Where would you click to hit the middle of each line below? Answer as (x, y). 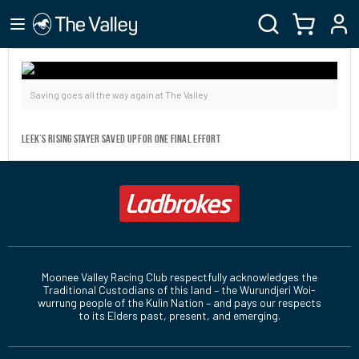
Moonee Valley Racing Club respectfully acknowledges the (179, 277)
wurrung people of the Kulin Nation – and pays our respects (179, 303)
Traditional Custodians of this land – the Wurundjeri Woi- (179, 290)
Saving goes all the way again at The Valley (119, 95)
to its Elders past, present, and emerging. (179, 315)
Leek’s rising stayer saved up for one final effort (121, 139)
